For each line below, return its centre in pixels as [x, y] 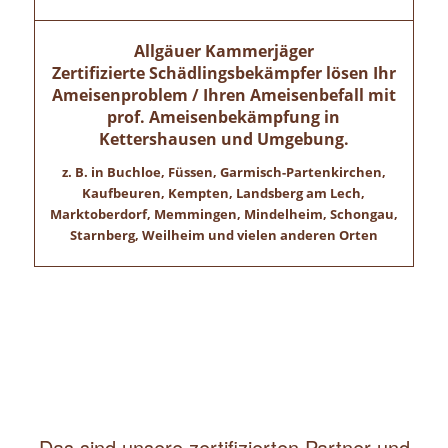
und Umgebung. [282, 139]
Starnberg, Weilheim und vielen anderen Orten [223, 235]
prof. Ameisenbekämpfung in [224, 117]
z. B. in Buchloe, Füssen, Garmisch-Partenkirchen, [223, 172]
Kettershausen [157, 139]
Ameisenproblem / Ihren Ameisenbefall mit [223, 95]
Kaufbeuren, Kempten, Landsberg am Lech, [224, 193]
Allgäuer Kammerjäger [223, 51]
